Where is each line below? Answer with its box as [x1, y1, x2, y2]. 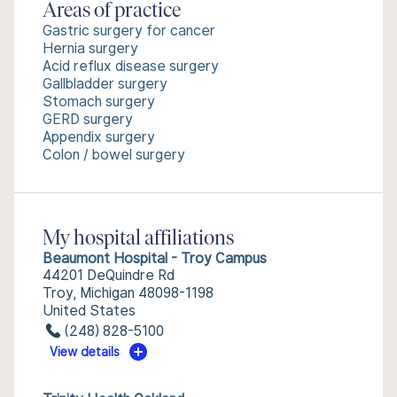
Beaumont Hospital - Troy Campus [43, 250, 267, 267]
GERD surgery [43, 111, 133, 128]
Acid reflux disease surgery [43, 58, 219, 74]
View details [50, 345, 121, 359]
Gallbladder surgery [43, 75, 167, 92]
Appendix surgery [43, 128, 155, 145]
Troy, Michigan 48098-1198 [43, 284, 214, 301]
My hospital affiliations [43, 229, 234, 250]
